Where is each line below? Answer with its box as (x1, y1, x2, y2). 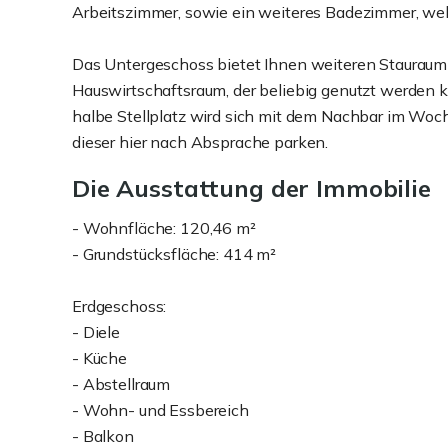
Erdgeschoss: (72, 296, 167, 316)
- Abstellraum (72, 374, 171, 394)
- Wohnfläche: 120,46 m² (72, 218, 256, 238)
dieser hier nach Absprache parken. (72, 132, 329, 152)
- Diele (72, 322, 120, 342)
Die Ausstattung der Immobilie (72, 173, 431, 203)
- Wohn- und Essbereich (72, 400, 249, 420)
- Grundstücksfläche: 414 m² (72, 244, 277, 264)
